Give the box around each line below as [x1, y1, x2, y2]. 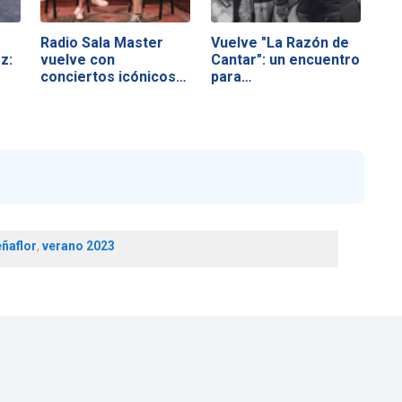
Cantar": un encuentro [210, 50, 360, 68]
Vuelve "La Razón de [210, 33, 349, 51]
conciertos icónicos [40, 67, 177, 85]
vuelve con [40, 50, 116, 68]
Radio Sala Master [40, 33, 164, 51]
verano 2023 [41, 239, 115, 254]
